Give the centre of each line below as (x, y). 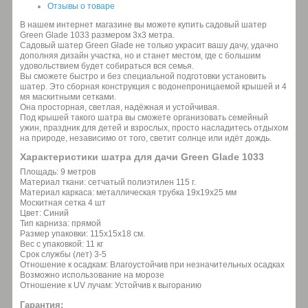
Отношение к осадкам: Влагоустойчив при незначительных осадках (152, 264)
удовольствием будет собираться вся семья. (107, 66)
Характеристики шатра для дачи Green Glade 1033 (142, 156)
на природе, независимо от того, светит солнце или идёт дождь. (146, 138)
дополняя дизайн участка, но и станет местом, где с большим (140, 55)
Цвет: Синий (44, 213)
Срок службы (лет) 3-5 (63, 254)
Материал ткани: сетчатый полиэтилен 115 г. (108, 182)
